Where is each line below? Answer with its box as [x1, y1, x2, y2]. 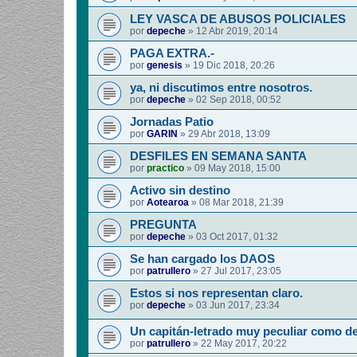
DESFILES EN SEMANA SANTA [130, 149, 307, 163]
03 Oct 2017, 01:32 [196, 230, 278, 242]
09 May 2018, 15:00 [194, 162, 280, 174]
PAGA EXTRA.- [130, 46, 214, 60]
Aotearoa [147, 196, 189, 208]
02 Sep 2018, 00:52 [196, 93, 281, 105]
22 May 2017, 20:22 [201, 337, 287, 349]
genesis [147, 59, 182, 71]
